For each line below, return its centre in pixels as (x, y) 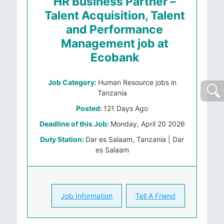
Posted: (90, 108)
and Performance (114, 29)
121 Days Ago (126, 108)
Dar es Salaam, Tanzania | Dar (135, 139)
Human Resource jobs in (137, 82)
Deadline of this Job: (75, 124)
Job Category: (73, 82)
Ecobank (114, 57)
